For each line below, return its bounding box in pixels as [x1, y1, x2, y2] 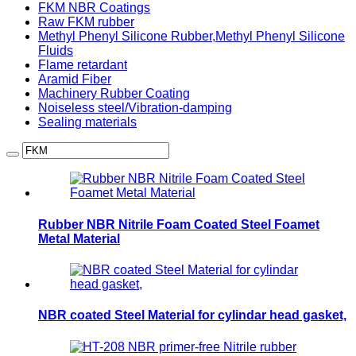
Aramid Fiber [38, 72, 111, 87]
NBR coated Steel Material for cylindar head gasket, [38, 308, 346, 323]
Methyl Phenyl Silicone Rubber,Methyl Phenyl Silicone [38, 29, 345, 44]
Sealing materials [38, 115, 137, 130]
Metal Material [38, 231, 120, 246]
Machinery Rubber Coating [38, 87, 190, 101]
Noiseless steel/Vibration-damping [38, 101, 232, 115]
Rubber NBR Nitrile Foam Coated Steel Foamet [38, 217, 319, 231]
